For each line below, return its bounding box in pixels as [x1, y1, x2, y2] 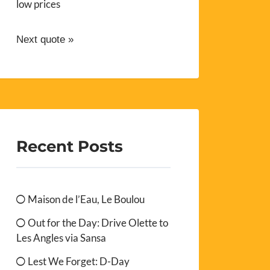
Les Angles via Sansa [16, 231, 107, 244]
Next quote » [16, 34, 74, 46]
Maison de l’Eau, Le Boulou [28, 192, 145, 206]
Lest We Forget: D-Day [28, 254, 130, 268]
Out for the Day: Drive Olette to [28, 216, 169, 229]
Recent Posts [16, 136, 124, 155]
